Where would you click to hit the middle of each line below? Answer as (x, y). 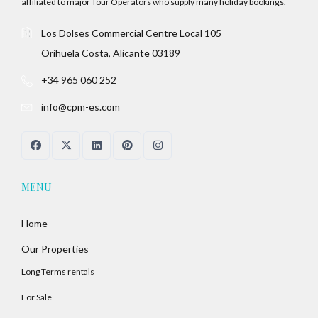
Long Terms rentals (58, 272)
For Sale (37, 297)
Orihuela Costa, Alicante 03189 (111, 53)
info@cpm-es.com (81, 107)
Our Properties (55, 249)
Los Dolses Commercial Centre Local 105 (131, 33)
